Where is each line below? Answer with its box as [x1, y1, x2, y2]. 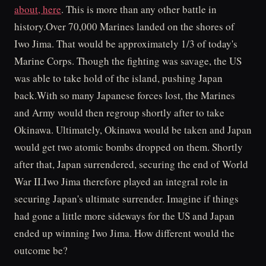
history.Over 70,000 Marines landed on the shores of [14, 20, 235, 33]
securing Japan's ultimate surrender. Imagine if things [14, 192, 239, 205]
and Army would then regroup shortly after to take [14, 106, 224, 119]
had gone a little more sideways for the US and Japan [14, 209, 235, 223]
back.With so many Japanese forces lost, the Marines [14, 88, 235, 102]
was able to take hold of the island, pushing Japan [14, 71, 223, 85]
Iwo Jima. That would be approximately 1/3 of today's [14, 37, 237, 50]
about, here [14, 2, 61, 16]
